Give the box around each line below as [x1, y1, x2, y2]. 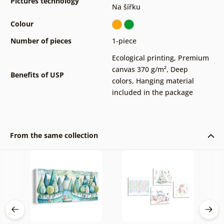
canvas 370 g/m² [111, 64, 166, 74]
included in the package [111, 87, 193, 97]
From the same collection [9, 130, 98, 140]
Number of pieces [10, 36, 71, 46]
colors [111, 76, 132, 86]
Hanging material [135, 76, 194, 86]
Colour [10, 19, 33, 29]
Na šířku [111, 2, 140, 12]
